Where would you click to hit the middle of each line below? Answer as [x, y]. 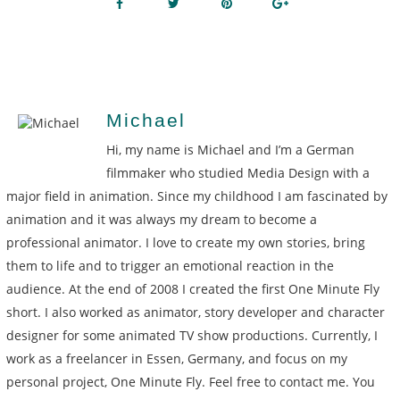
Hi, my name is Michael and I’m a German [230, 150]
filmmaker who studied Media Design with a [238, 173]
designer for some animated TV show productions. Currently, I [192, 335]
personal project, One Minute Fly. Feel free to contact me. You [190, 382]
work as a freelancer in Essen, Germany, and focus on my [176, 358]
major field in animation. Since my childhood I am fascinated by [196, 196]
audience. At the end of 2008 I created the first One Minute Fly [192, 289]
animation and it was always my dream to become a [161, 219]
